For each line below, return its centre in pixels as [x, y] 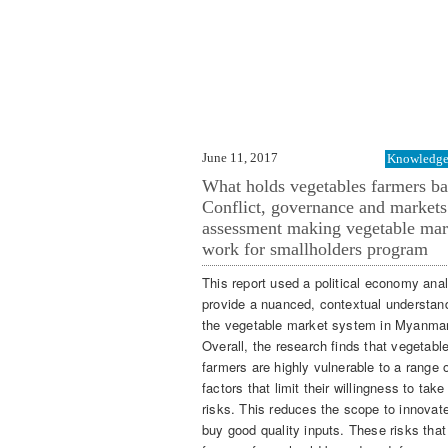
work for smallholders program [315, 248]
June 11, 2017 [240, 157]
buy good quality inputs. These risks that [324, 430]
